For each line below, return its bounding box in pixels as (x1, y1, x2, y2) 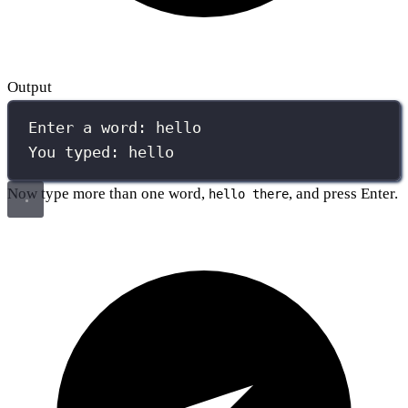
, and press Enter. (289, 184, 398, 202)
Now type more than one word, (7, 184, 209, 202)
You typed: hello (28, 143, 175, 162)
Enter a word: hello (28, 118, 202, 138)
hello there (209, 186, 289, 201)
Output (7, 77, 52, 96)
